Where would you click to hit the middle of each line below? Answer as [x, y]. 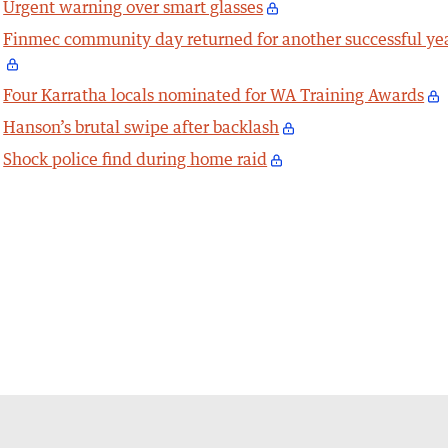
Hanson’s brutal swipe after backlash [141, 126]
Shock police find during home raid [135, 158]
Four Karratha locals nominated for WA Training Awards [214, 94]
